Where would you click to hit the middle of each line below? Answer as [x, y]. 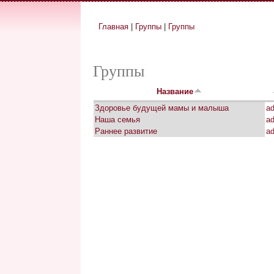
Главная [114, 27]
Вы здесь [120, 36]
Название [175, 92]
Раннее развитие [126, 131]
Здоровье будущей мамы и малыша [162, 108]
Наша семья [117, 120]
